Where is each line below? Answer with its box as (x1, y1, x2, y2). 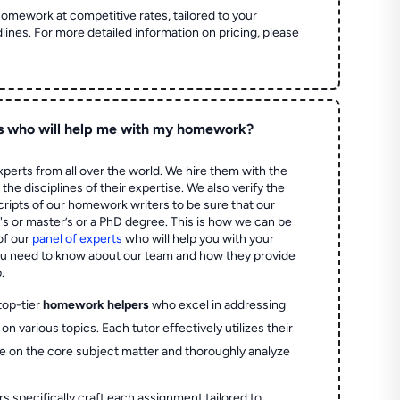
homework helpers (43, 296, 150, 312)
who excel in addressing (149, 296, 287, 312)
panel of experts (32, 230, 123, 246)
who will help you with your (122, 230, 275, 246)
